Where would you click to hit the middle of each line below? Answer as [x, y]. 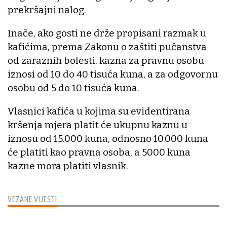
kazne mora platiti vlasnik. [69, 166]
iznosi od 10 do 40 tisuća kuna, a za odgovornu [113, 74]
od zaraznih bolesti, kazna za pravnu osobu [106, 61]
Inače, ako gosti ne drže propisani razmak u [107, 33]
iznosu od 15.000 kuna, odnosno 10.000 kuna [108, 139]
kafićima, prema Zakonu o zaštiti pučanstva [107, 47]
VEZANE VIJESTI [32, 199]
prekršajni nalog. [47, 10]
